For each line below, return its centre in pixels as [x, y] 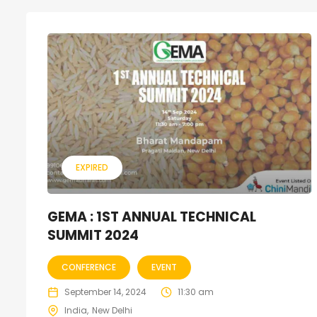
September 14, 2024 [105, 292]
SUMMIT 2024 [93, 236]
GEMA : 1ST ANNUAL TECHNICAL [152, 217]
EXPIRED [92, 168]
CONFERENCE [89, 267]
